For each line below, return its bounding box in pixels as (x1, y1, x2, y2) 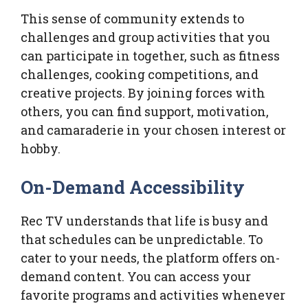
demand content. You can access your (21, 268, 251, 285)
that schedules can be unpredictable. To (21, 231, 263, 248)
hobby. (21, 140, 60, 157)
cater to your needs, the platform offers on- (21, 250, 280, 267)
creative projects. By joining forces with (21, 85, 265, 102)
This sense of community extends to (21, 10, 244, 27)
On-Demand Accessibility (21, 175, 245, 199)
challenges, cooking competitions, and (21, 66, 258, 83)
